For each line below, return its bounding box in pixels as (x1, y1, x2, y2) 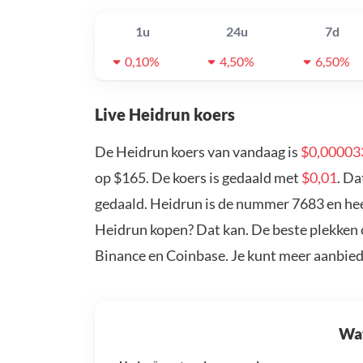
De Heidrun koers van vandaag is (95, 143, 301, 161)
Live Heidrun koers (95, 105, 235, 125)
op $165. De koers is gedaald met (95, 169, 301, 187)
